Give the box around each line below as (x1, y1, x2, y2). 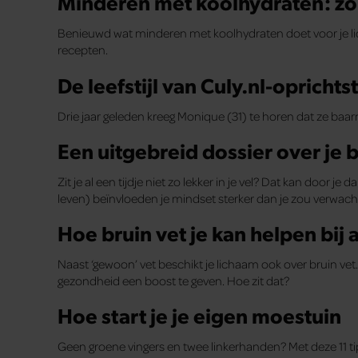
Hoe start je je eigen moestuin (58, 301, 341, 329)
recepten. (58, 42, 108, 58)
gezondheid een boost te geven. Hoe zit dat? (58, 272, 289, 289)
